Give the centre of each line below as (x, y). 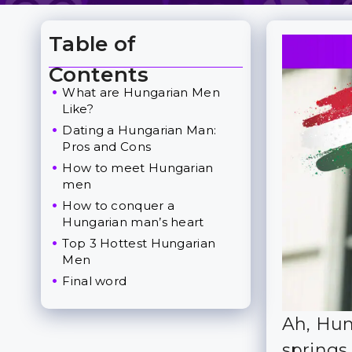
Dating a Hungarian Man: (139, 130)
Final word (95, 281)
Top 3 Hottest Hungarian (139, 243)
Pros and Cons (107, 147)
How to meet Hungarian (138, 168)
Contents (99, 74)
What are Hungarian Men (141, 92)
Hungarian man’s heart (133, 222)
